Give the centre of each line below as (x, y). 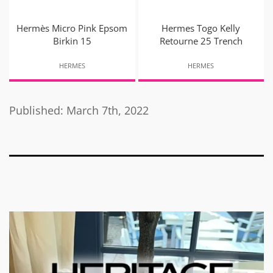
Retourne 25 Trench (201, 41)
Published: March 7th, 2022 (79, 110)
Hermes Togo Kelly (201, 28)
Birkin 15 (72, 41)
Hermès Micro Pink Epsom (72, 28)
